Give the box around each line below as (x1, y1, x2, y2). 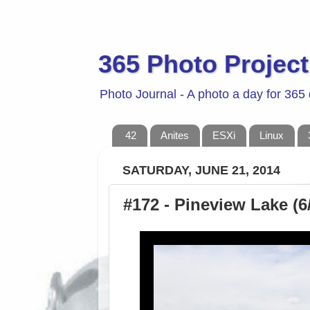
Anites (160, 129, 189, 142)
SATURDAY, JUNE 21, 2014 (122, 163, 280, 177)
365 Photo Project (98, 50, 309, 78)
